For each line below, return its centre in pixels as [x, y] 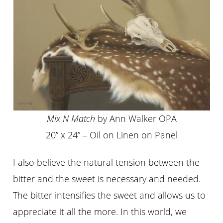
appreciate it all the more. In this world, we [100, 211]
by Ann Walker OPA [136, 119]
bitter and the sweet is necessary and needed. [107, 178]
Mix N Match [71, 119]
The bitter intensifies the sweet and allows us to [110, 195]
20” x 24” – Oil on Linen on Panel [111, 135]
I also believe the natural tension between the [107, 162]
